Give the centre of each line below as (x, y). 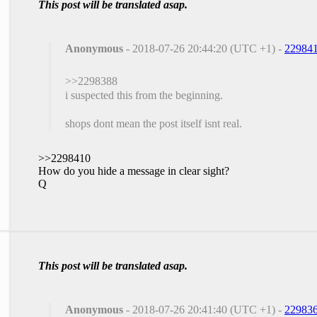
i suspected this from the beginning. (144, 95)
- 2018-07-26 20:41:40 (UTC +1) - (204, 310)
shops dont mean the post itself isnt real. (154, 123)
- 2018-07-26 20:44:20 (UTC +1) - (204, 48)
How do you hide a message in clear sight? (134, 171)
